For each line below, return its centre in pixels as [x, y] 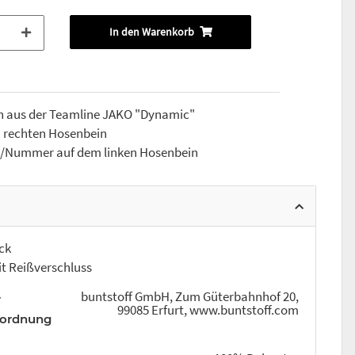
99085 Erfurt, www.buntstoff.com [208, 310]
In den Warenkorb [151, 32]
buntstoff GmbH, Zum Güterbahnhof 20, [190, 297]
